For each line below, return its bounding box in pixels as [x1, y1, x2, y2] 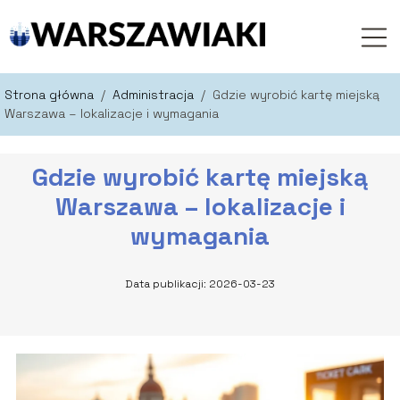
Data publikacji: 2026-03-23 [125, 276, 275, 291]
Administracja [112, 86, 197, 103]
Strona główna [4, 86, 97, 103]
